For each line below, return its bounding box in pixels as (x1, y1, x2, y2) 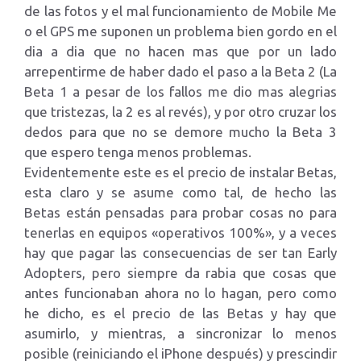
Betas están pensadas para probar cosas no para (24, 204, 337, 220)
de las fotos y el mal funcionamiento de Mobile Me (24, 2, 337, 19)
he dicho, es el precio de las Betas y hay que (24, 305, 337, 321)
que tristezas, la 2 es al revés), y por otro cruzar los (24, 103, 337, 119)
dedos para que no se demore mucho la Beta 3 (24, 123, 337, 139)
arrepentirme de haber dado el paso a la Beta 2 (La (24, 63, 337, 79)
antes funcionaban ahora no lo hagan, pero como (24, 284, 337, 301)
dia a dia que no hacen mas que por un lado (24, 43, 337, 59)
